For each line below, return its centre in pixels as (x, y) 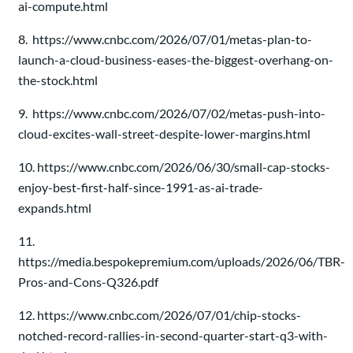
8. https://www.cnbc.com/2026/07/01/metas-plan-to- (165, 39)
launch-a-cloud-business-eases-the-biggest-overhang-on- (176, 59)
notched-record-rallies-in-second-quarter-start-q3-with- (173, 335)
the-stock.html (58, 80)
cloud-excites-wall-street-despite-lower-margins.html (164, 134)
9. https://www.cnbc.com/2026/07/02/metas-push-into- (172, 113)
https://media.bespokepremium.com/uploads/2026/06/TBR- (182, 261)
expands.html (55, 208)
